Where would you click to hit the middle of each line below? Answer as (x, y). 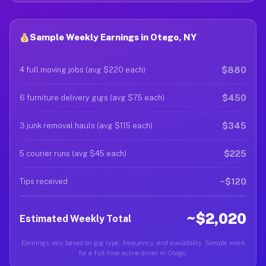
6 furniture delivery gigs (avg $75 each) (92, 98)
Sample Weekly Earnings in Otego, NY (113, 37)
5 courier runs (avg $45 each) (73, 153)
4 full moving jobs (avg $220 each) (83, 70)
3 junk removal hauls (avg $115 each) (86, 126)
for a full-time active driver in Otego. (133, 253)
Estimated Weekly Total (75, 218)
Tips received (44, 181)
